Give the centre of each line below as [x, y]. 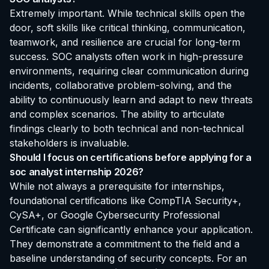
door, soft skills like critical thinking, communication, [128, 27]
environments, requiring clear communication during [129, 71]
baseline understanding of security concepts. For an [128, 258]
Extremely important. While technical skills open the [127, 13]
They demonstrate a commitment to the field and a [125, 243]
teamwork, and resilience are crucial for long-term [125, 42]
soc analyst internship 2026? [77, 171]
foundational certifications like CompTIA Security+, [125, 200]
